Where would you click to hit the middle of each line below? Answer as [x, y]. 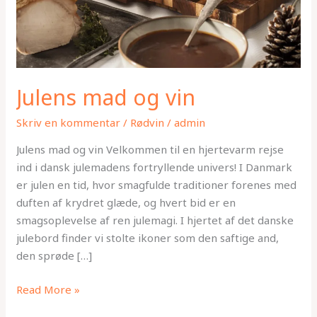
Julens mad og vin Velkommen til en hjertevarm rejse [150, 150]
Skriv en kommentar [69, 123]
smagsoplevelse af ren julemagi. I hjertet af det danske [155, 220]
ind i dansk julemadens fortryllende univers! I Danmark [155, 167]
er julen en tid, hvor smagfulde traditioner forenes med [157, 185]
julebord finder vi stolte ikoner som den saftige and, [148, 238]
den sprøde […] [54, 256]
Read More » [48, 289]
